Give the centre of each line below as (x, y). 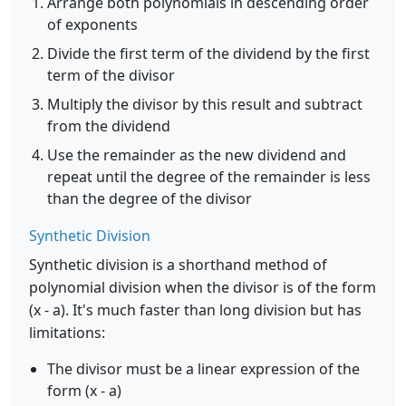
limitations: (67, 333)
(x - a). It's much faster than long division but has (195, 310)
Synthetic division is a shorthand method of (178, 265)
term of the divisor (111, 75)
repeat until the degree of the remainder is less (209, 177)
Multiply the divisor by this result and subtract (205, 104)
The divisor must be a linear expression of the (203, 369)
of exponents (92, 24)
